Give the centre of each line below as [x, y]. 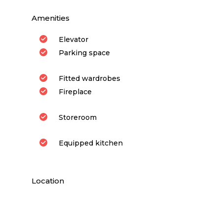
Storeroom [77, 117]
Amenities [51, 18]
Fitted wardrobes [89, 78]
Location [48, 181]
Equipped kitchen [91, 143]
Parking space [84, 53]
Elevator [73, 39]
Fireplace [75, 92]
